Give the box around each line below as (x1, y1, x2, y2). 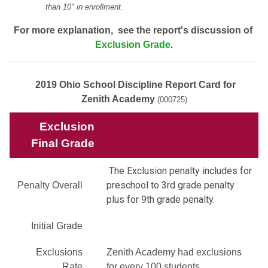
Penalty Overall (17, 179, 83, 190)
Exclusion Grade (95, 39, 170, 50)
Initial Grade (31, 220, 83, 231)
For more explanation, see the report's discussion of (13, 25, 255, 35)
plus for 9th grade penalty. (106, 193, 215, 205)
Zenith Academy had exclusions (106, 246, 242, 257)
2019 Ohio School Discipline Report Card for (35, 79, 236, 90)
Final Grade (31, 136, 95, 150)
